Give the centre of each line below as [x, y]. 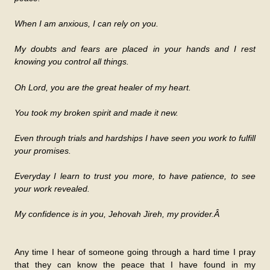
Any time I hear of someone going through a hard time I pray [135, 252]
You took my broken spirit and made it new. [96, 113]
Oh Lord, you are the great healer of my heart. [103, 88]
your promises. [43, 151]
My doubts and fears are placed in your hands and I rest [135, 49]
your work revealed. [52, 189]
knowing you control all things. [72, 62]
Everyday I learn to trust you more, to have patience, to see [135, 176]
